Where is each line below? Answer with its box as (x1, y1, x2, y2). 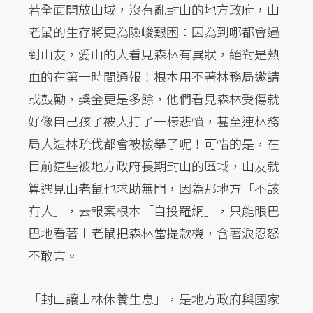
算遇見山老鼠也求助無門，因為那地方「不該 (28, 179, 279, 198)
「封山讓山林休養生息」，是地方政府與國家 (28, 289, 279, 308)
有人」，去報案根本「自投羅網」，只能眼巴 (28, 201, 279, 220)
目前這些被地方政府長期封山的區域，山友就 (28, 156, 279, 175)
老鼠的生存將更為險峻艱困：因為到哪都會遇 (28, 22, 279, 41)
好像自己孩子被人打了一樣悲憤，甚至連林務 (28, 112, 279, 131)
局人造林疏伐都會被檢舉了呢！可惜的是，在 (28, 134, 279, 153)
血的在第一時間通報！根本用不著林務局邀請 (28, 67, 279, 86)
